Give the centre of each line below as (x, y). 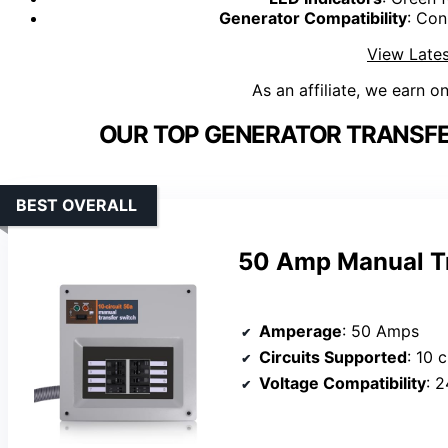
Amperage (300, 330)
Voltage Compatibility (342, 382)
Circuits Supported (333, 356)
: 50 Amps (380, 330)
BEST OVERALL (76, 205)
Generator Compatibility (313, 18)
